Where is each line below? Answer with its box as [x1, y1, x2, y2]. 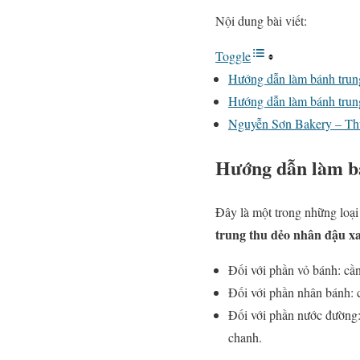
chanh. [228, 328, 262, 346]
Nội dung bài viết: [215, 12, 307, 29]
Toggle [215, 47, 251, 64]
